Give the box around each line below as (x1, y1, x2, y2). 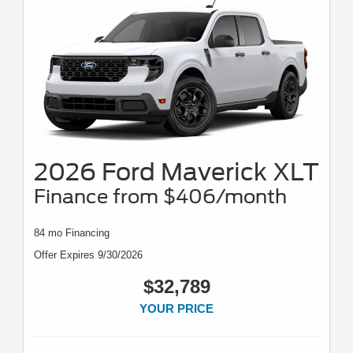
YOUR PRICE (139, 302, 214, 316)
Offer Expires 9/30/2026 (34, 249, 143, 262)
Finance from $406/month (34, 185, 287, 209)
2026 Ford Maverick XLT (34, 158, 319, 187)
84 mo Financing (34, 227, 110, 240)
